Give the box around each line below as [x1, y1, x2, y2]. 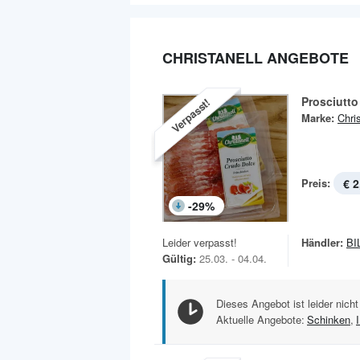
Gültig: [162, 251, 196, 267]
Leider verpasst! [162, 235, 237, 251]
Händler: [301, 235, 343, 251]
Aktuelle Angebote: [216, 312, 305, 328]
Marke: [301, 110, 334, 125]
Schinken [307, 312, 350, 328]
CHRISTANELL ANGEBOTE [162, 47, 349, 68]
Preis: [301, 175, 330, 190]
